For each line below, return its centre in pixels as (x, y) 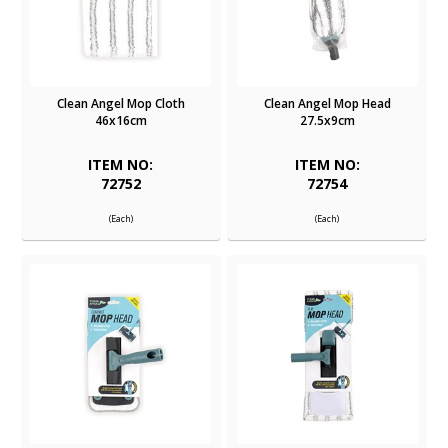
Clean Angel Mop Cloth (120, 104)
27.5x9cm (327, 121)
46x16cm (120, 121)
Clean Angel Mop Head (327, 104)
